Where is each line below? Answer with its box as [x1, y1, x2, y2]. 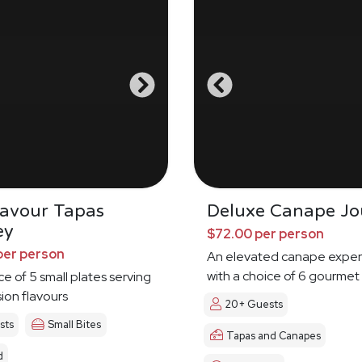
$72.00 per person [207, 225, 324, 242]
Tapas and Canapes [226, 328, 321, 343]
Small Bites [48, 318, 102, 332]
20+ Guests [225, 297, 283, 312]
